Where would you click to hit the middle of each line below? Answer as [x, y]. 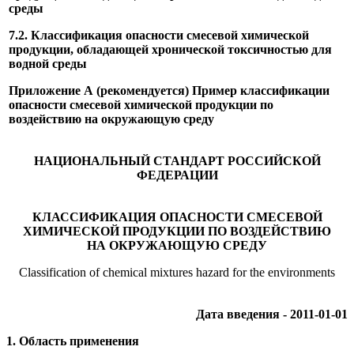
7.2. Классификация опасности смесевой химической [159, 35]
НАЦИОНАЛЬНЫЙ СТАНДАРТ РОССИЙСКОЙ [177, 160]
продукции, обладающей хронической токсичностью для [170, 49]
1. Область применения [73, 341]
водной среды [48, 63]
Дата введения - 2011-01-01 [272, 314]
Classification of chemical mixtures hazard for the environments [177, 272]
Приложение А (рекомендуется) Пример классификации [169, 90]
